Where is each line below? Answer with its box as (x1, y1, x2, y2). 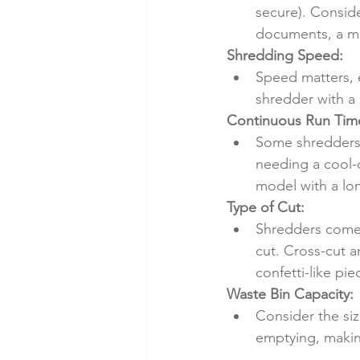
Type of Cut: (227, 198, 305, 217)
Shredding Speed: (227, 47, 343, 65)
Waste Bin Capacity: (227, 285, 354, 304)
